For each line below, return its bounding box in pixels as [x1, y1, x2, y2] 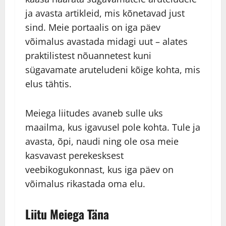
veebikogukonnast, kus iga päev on [25, 163, 174, 176]
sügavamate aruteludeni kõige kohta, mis [25, 64, 200, 76]
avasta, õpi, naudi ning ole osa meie [25, 135, 179, 148]
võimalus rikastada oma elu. [25, 178, 145, 190]
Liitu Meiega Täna [25, 205, 109, 223]
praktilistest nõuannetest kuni [25, 49, 151, 62]
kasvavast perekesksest [25, 149, 124, 162]
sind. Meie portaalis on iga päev [25, 21, 160, 34]
